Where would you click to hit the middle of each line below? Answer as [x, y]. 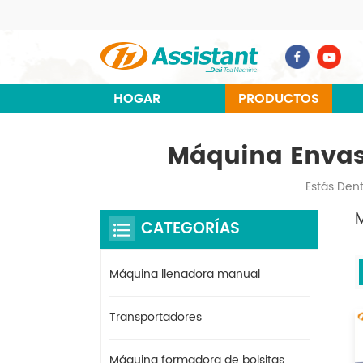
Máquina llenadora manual [185, 274]
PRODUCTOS [279, 98]
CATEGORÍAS [190, 228]
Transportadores [156, 317]
